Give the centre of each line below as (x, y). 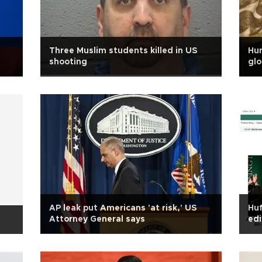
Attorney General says (97, 219)
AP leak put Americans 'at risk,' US (123, 208)
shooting (68, 62)
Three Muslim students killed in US (123, 51)
